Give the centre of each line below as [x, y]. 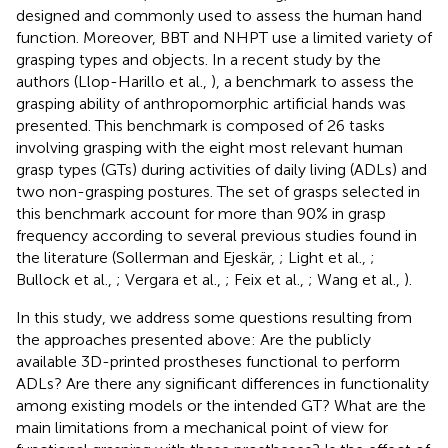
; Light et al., [324, 257]
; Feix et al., [266, 279]
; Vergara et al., [170, 279]
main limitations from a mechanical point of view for [202, 427]
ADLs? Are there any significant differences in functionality [222, 383]
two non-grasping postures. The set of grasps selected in [218, 191]
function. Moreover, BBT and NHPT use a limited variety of [224, 37]
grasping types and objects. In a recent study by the [198, 59]
